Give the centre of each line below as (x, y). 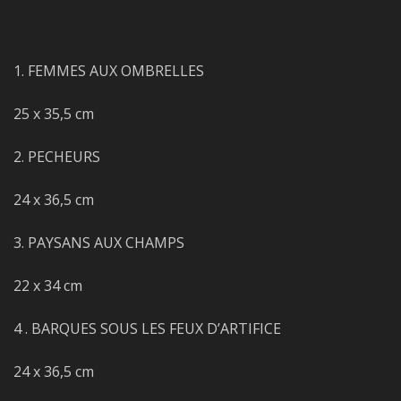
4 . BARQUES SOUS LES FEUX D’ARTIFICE (147, 328)
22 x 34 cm (48, 286)
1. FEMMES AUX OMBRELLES (109, 71)
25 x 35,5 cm (54, 114)
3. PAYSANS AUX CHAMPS (99, 243)
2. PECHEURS (57, 157)
